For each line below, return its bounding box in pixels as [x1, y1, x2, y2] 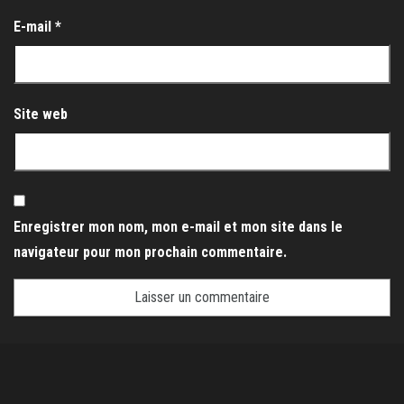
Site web [14, 106, 68, 124]
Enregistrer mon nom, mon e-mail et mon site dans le [14, 218, 343, 236]
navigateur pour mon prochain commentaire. [14, 243, 287, 262]
